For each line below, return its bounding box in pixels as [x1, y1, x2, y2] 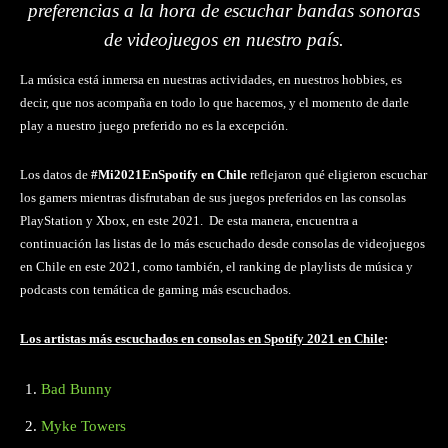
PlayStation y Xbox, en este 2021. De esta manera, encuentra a [20, 212, 358, 228]
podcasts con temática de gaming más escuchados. [20, 281, 291, 297]
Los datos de [20, 166, 91, 182]
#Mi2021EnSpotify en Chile [91, 166, 250, 182]
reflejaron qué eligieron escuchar [250, 166, 427, 182]
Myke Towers [41, 417, 126, 434]
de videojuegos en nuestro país [104, 28, 339, 50]
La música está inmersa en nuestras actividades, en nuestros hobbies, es [20, 71, 402, 87]
